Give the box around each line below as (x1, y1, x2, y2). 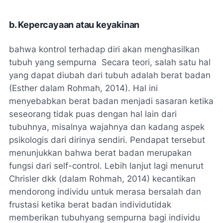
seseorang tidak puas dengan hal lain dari (9, 109, 177, 119)
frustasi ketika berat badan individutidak (9, 199, 171, 210)
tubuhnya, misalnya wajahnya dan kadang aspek (9, 121, 205, 132)
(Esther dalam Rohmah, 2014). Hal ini (9, 83, 158, 93)
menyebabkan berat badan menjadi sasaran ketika (9, 96, 214, 106)
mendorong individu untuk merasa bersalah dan (9, 186, 201, 197)
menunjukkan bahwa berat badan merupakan (9, 147, 192, 158)
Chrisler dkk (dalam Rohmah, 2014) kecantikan (9, 173, 196, 184)
